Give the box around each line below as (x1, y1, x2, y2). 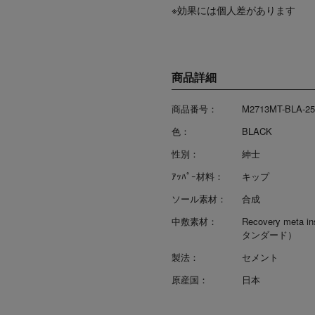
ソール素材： (172, 192, 226, 206)
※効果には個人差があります (172, 3, 295, 18)
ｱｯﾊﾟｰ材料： (172, 169, 224, 184)
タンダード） (242, 228, 297, 242)
